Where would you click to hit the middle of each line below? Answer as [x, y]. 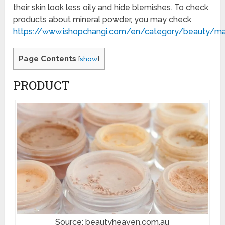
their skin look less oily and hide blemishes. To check [111, 7]
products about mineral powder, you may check [102, 19]
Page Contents [48, 59]
